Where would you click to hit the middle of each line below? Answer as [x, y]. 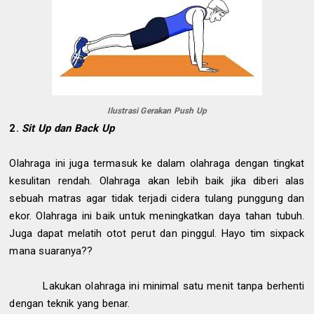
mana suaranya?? [53, 251]
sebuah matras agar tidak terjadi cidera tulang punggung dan [157, 199]
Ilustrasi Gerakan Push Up [157, 111]
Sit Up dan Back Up [68, 129]
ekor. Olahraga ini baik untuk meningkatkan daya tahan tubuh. [157, 216]
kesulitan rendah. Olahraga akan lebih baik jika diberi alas [157, 181]
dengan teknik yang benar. [70, 304]
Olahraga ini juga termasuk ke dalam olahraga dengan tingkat [157, 164]
